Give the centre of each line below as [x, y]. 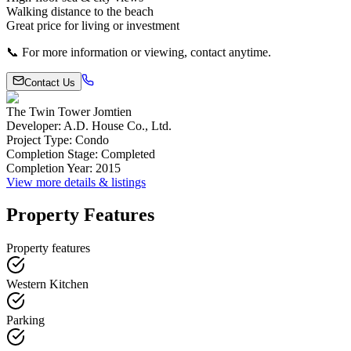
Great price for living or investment [93, 25]
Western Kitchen [47, 284]
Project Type [38, 139]
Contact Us [50, 82]
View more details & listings [76, 182]
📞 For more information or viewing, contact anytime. [139, 52]
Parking [25, 320]
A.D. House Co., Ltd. [118, 125]
